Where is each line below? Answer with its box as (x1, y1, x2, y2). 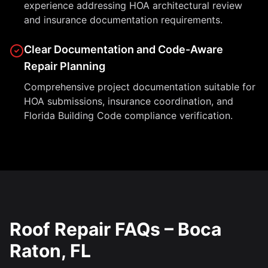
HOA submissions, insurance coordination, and (24, 95, 233, 107)
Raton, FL (10, 240, 91, 261)
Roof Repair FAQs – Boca (10, 218, 221, 240)
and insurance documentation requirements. (24, 14, 223, 26)
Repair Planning (24, 60, 105, 72)
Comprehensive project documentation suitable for (24, 81, 255, 93)
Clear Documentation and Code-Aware (24, 43, 223, 56)
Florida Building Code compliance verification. (24, 109, 233, 121)
